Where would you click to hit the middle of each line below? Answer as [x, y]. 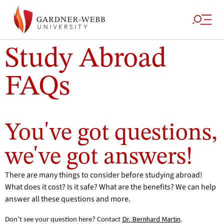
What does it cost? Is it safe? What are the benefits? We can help [110, 187]
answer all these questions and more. [68, 199]
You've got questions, [111, 133]
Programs [81, 116]
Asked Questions [166, 116]
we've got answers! [99, 157]
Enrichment [84, 106]
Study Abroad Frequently [178, 106]
